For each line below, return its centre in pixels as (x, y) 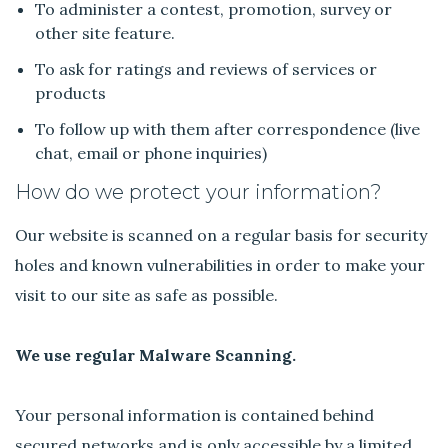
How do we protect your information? (199, 192)
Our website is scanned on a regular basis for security (221, 235)
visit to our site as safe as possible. (147, 295)
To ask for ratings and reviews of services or (206, 68)
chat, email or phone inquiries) (151, 153)
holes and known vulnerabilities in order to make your (220, 265)
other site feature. (105, 32)
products (71, 92)
